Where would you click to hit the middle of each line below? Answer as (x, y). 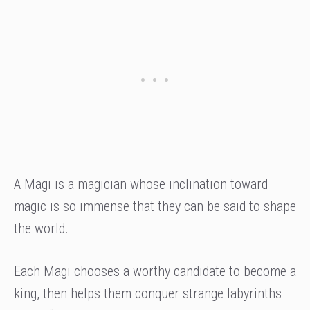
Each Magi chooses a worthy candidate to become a (155, 272)
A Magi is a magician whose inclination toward (141, 184)
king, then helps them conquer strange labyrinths (148, 294)
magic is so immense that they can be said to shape (155, 207)
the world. (41, 229)
